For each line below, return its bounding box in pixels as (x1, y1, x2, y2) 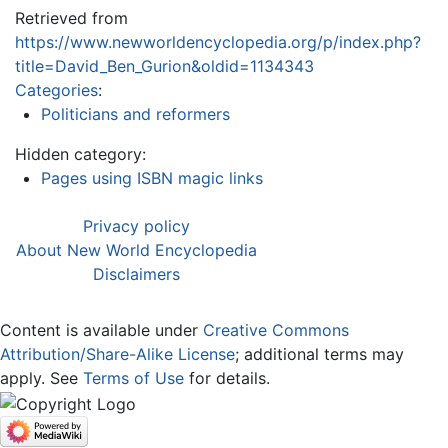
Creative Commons (203, 320, 349, 341)
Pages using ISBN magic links (40, 168, 263, 189)
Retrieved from (15, 8, 128, 29)
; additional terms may (235, 344, 404, 365)
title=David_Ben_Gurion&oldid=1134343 (15, 56, 314, 77)
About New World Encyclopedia (16, 240, 257, 261)
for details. (184, 368, 270, 389)
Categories (15, 80, 98, 101)
